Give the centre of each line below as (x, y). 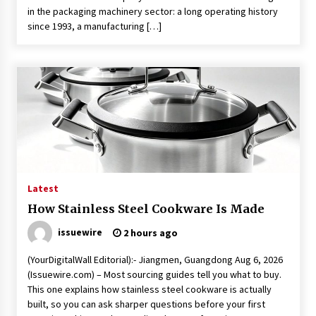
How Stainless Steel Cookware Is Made (146, 209)
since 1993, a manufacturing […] (94, 26)
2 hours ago (149, 233)
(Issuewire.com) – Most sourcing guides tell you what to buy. (154, 274)
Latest (43, 188)
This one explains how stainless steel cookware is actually (149, 289)
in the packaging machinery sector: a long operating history (152, 11)
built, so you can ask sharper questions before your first (146, 304)
